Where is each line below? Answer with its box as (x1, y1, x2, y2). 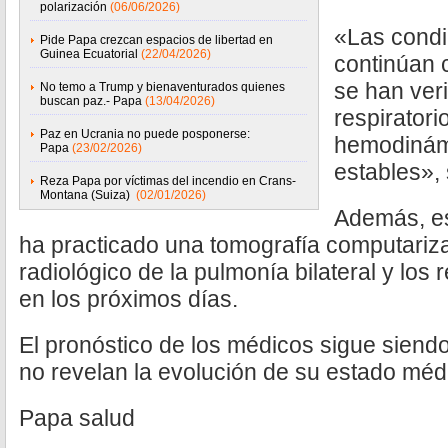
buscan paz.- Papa (40, 94, 142, 108)
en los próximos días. (19, 286, 238, 312)
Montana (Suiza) (40, 188, 133, 202)
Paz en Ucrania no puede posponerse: (40, 127, 250, 141)
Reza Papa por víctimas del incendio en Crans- (40, 174, 296, 188)
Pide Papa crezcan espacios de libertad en (40, 33, 273, 47)
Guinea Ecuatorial (40, 47, 138, 61)
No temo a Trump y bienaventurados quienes (40, 80, 285, 94)
